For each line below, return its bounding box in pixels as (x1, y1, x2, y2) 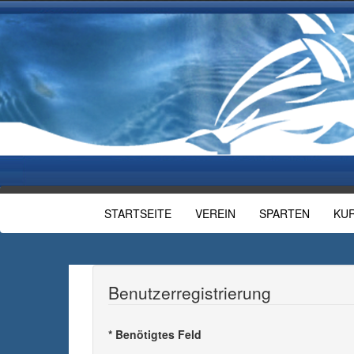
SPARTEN (259, 205, 310, 221)
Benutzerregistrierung (108, 281, 271, 304)
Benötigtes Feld (112, 326, 201, 342)
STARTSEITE (104, 205, 171, 221)
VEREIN (195, 205, 235, 221)
